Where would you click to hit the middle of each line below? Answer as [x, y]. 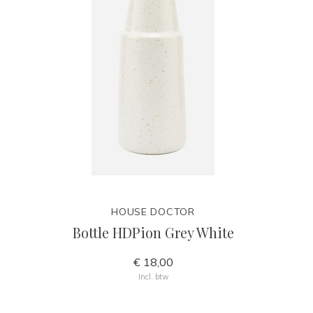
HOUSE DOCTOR [153, 212]
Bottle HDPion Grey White [153, 232]
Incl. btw [153, 277]
